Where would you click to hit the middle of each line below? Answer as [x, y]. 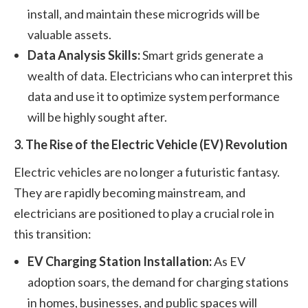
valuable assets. [69, 34]
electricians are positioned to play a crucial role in [144, 213]
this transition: [53, 234]
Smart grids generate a [202, 55]
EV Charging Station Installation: [120, 261]
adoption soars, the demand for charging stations [158, 282]
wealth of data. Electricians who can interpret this [160, 76]
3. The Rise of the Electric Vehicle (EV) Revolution [151, 144]
